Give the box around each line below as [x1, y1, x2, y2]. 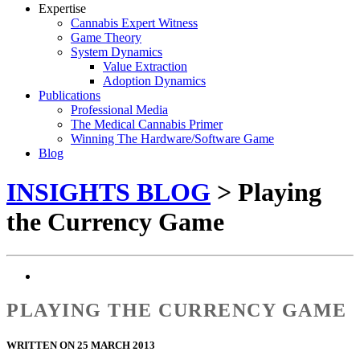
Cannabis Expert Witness [71, 16, 198, 30]
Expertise [39, 2, 86, 15]
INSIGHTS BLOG [6, 178, 211, 207]
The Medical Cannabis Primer [71, 117, 223, 131]
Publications [39, 88, 100, 102]
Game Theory [71, 31, 141, 44]
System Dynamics [71, 45, 162, 59]
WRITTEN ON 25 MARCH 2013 [6, 338, 155, 351]
